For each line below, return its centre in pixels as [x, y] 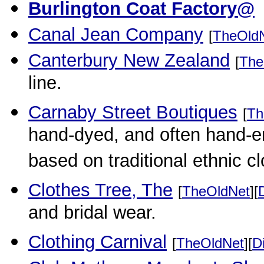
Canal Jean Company [116, 34]
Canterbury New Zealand [129, 60]
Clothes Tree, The [100, 190]
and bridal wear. [92, 214]
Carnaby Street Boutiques [133, 112]
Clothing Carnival [98, 242]
